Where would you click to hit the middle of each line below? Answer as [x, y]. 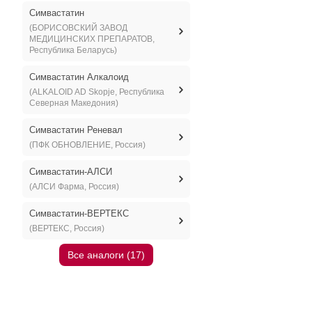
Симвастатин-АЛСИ [70, 172]
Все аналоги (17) [106, 255]
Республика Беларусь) [73, 50]
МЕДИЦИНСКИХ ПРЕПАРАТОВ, [92, 39]
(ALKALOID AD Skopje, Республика [96, 92]
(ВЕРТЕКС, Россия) [67, 228]
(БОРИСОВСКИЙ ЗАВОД [78, 28]
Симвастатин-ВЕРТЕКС [79, 213]
